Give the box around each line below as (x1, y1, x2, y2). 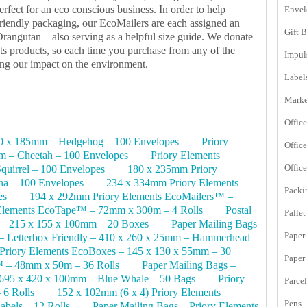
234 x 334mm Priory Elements (106, 177, 238, 189)
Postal (225, 204, 251, 217)
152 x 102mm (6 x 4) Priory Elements (57, 286, 221, 299)
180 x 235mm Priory (127, 163, 217, 175)
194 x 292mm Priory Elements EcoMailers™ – (29, 191, 233, 203)
